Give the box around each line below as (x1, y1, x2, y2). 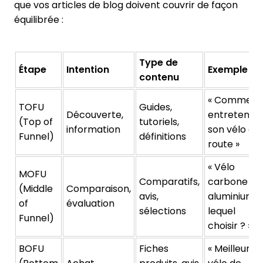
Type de (139, 55, 178, 69)
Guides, (139, 100, 172, 114)
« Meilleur (208, 241, 250, 255)
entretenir (208, 107, 255, 122)
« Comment (208, 93, 262, 107)
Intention (66, 62, 109, 76)
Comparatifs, (139, 174, 200, 188)
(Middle (19, 181, 53, 195)
